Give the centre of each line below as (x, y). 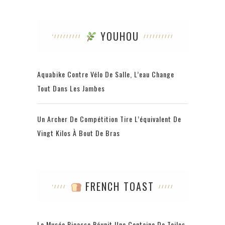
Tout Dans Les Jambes (71, 88)
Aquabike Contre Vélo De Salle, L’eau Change (106, 74)
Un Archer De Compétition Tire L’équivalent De (109, 119)
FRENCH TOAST (118, 187)
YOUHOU (118, 36)
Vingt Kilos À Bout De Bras (79, 133)
